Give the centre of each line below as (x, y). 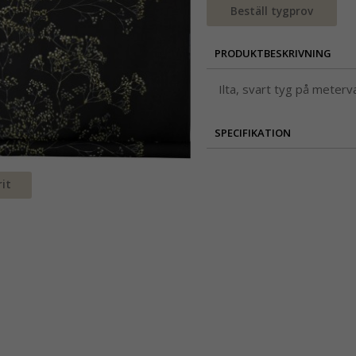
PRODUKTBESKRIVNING (273, 54)
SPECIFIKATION (253, 133)
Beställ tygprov (272, 12)
